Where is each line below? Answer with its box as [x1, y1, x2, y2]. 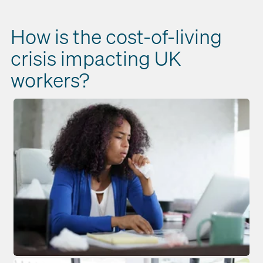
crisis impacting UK [11, 45, 181, 72]
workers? [11, 66, 89, 93]
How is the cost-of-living [11, 23, 222, 50]
